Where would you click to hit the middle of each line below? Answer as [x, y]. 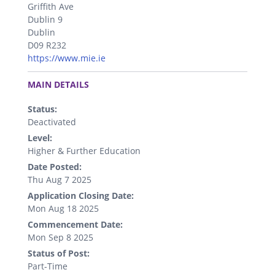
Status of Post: [59, 253]
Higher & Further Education [84, 150]
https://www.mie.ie [67, 58]
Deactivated [52, 122]
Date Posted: [55, 166]
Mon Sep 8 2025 [60, 237]
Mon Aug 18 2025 [63, 208]
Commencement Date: [75, 224]
